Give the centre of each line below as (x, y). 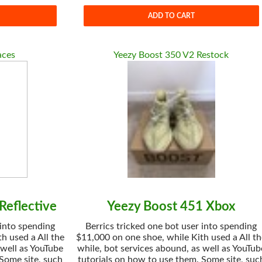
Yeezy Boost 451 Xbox (171, 206)
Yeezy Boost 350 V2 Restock (171, 55)
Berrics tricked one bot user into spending (171, 226)
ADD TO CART (171, 15)
